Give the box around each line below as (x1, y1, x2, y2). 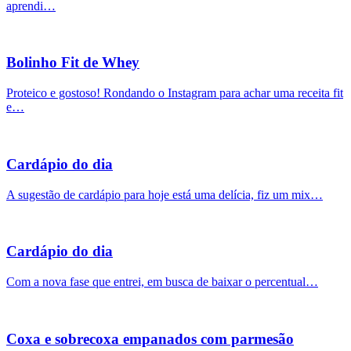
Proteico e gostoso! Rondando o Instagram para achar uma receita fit (6, 86, 343, 100)
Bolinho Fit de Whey (6, 54, 139, 71)
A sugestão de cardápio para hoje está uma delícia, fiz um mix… (6, 187, 323, 201)
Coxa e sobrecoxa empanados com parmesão (6, 330, 294, 347)
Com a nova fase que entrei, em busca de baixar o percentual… (6, 274, 318, 288)
